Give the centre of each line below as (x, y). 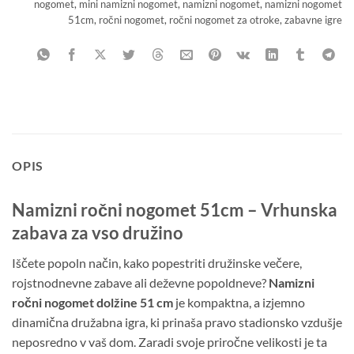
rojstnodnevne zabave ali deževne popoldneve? (140, 283)
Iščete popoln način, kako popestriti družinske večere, (157, 263)
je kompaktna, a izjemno (239, 303)
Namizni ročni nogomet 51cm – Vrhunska (175, 210)
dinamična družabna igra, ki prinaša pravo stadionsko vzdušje (177, 322)
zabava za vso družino (98, 233)
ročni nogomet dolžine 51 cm (92, 303)
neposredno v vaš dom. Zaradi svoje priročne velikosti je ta (169, 342)
